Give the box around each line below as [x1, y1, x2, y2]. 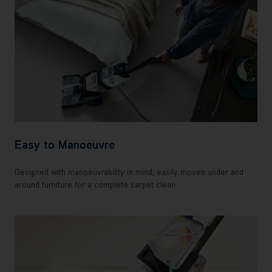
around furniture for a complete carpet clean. [15, 178, 177, 190]
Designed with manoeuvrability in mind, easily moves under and [15, 166, 243, 177]
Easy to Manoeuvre [15, 135, 115, 152]
